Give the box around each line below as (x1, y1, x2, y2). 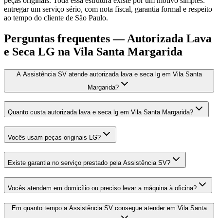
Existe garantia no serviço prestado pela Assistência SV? (8, 159, 170, 166)
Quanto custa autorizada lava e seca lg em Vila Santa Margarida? (8, 109, 193, 116)
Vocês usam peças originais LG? (8, 134, 101, 142)
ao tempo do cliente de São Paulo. (4, 13, 108, 22)
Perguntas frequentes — (4, 32, 127, 45)
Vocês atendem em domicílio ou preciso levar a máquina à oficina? (8, 184, 197, 192)
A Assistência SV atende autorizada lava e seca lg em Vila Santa (16, 70, 202, 78)
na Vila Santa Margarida (58, 45, 182, 58)
